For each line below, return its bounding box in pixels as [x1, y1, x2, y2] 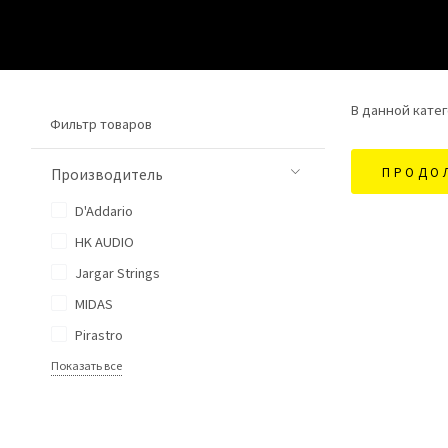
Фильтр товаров [50, 114, 152, 133]
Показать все [51, 357, 122, 373]
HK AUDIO [72, 232, 134, 251]
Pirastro [72, 325, 123, 344]
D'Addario [72, 201, 133, 220]
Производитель [51, 164, 163, 184]
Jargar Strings [72, 263, 160, 282]
